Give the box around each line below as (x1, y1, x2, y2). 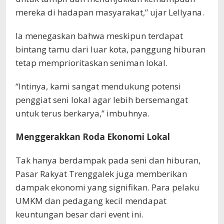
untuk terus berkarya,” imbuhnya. (15, 107, 149, 119)
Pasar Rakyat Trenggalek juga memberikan (15, 168, 187, 180)
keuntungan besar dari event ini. (15, 208, 143, 220)
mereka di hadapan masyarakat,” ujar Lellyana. (15, 6, 204, 18)
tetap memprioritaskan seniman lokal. (15, 57, 167, 69)
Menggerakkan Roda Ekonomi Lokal (15, 131, 170, 143)
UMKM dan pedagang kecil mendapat (15, 195, 166, 207)
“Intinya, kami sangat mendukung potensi (15, 80, 181, 92)
